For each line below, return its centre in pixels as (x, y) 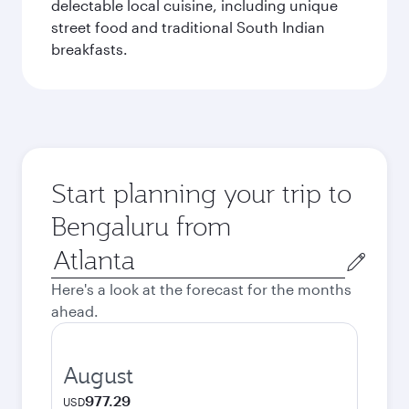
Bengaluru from (141, 226)
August (98, 375)
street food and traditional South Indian (188, 27)
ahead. (75, 311)
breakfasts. (89, 49)
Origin (72, 252)
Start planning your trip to (201, 193)
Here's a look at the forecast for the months (201, 289)
